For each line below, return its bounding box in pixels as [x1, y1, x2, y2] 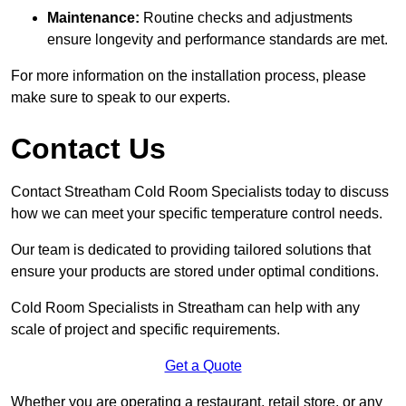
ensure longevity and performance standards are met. [47, 31, 388, 47]
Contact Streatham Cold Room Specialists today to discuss [11, 183, 389, 199]
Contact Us [11, 131, 166, 165]
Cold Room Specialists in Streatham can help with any [11, 299, 360, 315]
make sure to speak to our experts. [11, 89, 230, 105]
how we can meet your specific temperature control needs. [11, 205, 382, 221]
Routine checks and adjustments [140, 9, 353, 25]
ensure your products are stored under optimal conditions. [11, 263, 379, 279]
